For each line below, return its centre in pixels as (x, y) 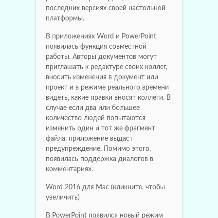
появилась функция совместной (96, 46)
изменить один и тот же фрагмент (100, 128)
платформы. (65, 18)
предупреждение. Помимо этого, (98, 149)
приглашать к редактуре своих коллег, (107, 67)
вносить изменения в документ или (102, 77)
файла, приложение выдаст (89, 138)
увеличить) (63, 197)
